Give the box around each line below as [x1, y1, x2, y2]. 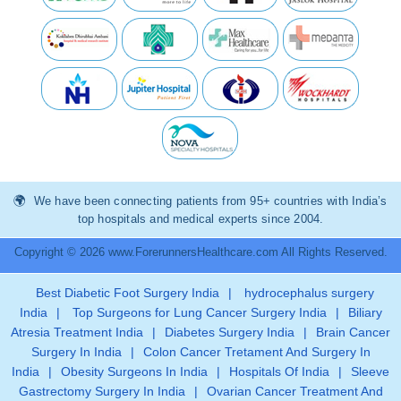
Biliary [347, 304, 382, 320]
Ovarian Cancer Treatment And [206, 383, 383, 398]
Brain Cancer [316, 324, 390, 339]
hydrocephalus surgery [241, 285, 374, 300]
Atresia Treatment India [11, 324, 143, 339]
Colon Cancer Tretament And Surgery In [142, 344, 371, 359]
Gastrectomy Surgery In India [18, 383, 185, 398]
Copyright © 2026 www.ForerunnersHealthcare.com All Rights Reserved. [13, 244, 388, 259]
